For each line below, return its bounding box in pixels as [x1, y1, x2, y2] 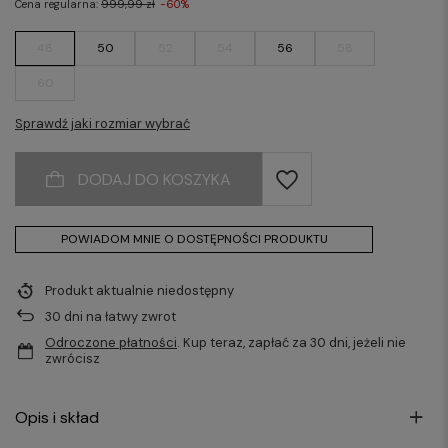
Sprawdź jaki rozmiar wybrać [15, 115, 190, 132]
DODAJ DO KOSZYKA [78, 168, 231, 190]
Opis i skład [15, 407, 99, 428]
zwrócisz [45, 350, 100, 367]
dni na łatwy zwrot [61, 308, 176, 325]
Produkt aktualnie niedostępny [45, 282, 234, 299]
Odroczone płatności [45, 334, 177, 351]
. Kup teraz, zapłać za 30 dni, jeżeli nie [177, 334, 406, 351]
